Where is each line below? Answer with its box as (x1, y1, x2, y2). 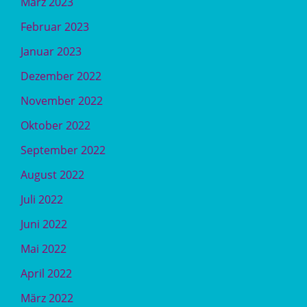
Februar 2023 (21, 19, 89, 35)
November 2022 (21, 93, 103, 109)
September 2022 (21, 143, 106, 158)
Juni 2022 (21, 217, 67, 232)
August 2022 (21, 167, 84, 183)
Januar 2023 (21, 44, 82, 60)
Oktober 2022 (21, 118, 90, 134)
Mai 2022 (21, 241, 66, 257)
